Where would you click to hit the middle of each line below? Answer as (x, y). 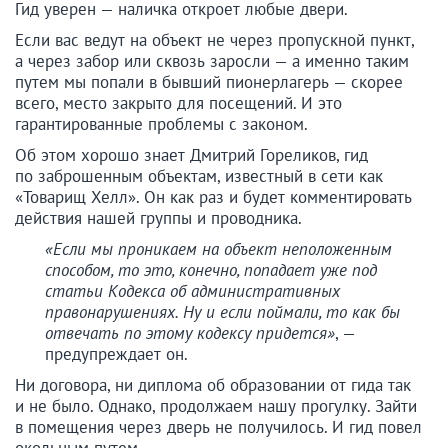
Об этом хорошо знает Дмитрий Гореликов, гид (191, 155)
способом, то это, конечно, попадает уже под (211, 270)
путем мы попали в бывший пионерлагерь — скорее (209, 82)
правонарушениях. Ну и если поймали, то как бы (222, 312)
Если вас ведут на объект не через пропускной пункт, (214, 40)
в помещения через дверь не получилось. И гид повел (218, 427)
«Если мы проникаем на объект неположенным (218, 249)
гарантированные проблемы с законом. (161, 124)
